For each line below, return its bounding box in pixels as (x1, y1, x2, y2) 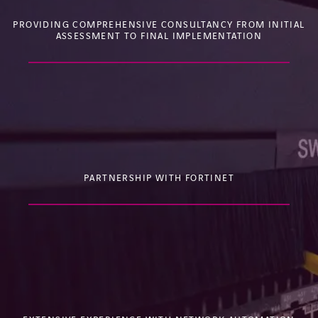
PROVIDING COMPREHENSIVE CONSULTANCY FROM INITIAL (13, 18, 305, 32)
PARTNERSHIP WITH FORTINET (84, 172, 234, 185)
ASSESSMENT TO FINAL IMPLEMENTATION (55, 30, 263, 43)
